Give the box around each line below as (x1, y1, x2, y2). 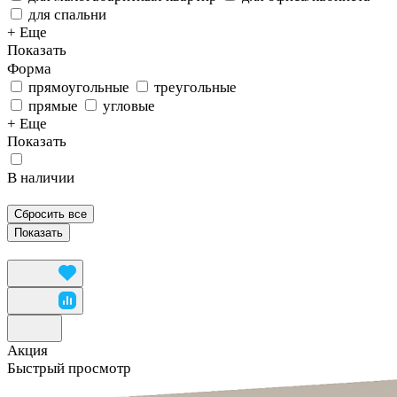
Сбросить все (14, 207, 87, 222)
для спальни (28, 6, 106, 24)
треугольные (154, 79, 237, 97)
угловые (103, 97, 155, 115)
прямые (28, 97, 78, 115)
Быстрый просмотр (7, 360, 131, 378)
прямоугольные (28, 79, 129, 97)
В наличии (7, 169, 74, 187)
